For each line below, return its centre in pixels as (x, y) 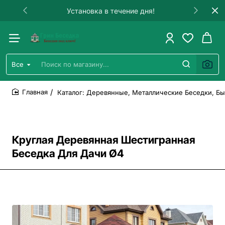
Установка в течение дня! (110, 11)
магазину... (26, 87)
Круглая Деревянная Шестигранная (104, 140)
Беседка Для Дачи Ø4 (68, 153)
